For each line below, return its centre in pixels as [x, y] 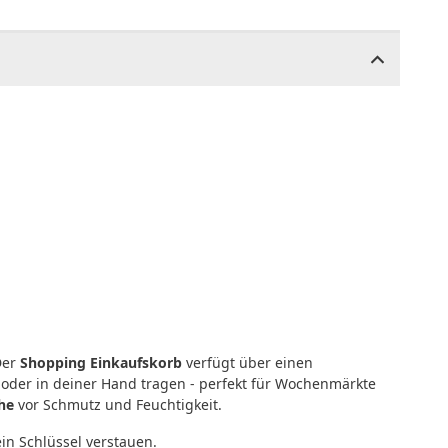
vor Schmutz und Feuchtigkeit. [118, 404]
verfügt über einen [247, 362]
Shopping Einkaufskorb [101, 362]
